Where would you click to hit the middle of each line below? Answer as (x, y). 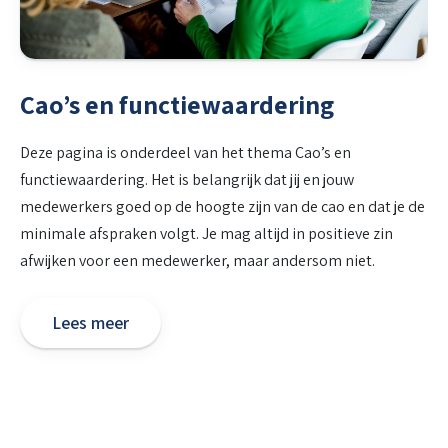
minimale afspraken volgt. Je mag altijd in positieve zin (206, 233)
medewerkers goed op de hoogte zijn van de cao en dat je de (222, 206)
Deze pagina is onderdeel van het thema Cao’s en (185, 152)
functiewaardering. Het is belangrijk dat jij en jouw (187, 179)
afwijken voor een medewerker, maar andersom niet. (197, 260)
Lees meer (90, 323)
